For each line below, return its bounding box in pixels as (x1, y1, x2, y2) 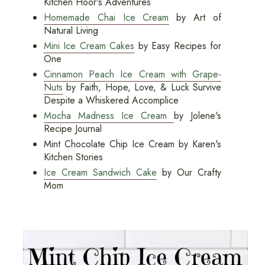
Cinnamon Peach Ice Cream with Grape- (43, 67, 222, 82)
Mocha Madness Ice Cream (43, 109, 174, 123)
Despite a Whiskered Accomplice (43, 93, 179, 108)
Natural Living (43, 24, 98, 38)
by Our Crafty (157, 166, 222, 180)
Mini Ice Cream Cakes (43, 39, 135, 53)
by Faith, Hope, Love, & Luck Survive (62, 80, 222, 95)
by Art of (169, 11, 222, 25)
